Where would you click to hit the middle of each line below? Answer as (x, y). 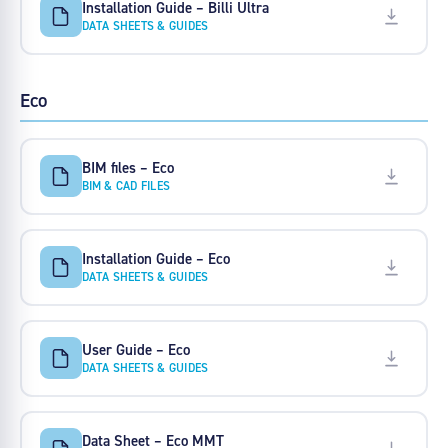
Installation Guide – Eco (155, 258)
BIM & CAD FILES (126, 185)
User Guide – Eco (135, 349)
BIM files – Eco (127, 167)
